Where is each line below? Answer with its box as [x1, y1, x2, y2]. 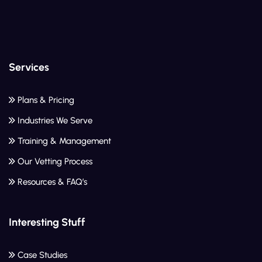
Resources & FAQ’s [18, 177, 87, 188]
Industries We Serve [18, 115, 92, 126]
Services [9, 61, 49, 74]
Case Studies [18, 250, 67, 261]
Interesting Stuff [9, 216, 85, 229]
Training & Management [18, 136, 111, 147]
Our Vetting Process [18, 156, 92, 167]
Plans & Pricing [18, 95, 74, 106]
